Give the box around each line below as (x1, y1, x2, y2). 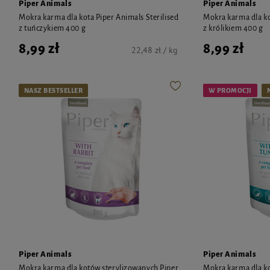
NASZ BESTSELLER (24, 86, 83, 94)
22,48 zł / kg (131, 44, 178, 55)
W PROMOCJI (209, 86, 252, 94)
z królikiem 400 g (203, 24, 263, 33)
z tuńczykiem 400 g (19, 24, 86, 33)
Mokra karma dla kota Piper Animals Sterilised (19, 13, 179, 22)
